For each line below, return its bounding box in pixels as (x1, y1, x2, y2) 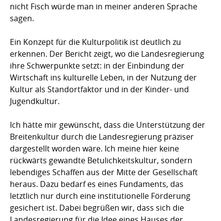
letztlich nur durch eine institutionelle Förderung (10, 190, 190, 201)
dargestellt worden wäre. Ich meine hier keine (10, 143, 179, 154)
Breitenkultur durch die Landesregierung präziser (10, 131, 194, 142)
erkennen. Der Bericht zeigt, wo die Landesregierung (10, 48, 204, 59)
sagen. (10, 12, 34, 24)
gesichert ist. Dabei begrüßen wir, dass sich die (10, 202, 184, 213)
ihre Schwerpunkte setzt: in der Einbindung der (10, 60, 184, 71)
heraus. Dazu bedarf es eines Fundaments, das (10, 178, 184, 189)
